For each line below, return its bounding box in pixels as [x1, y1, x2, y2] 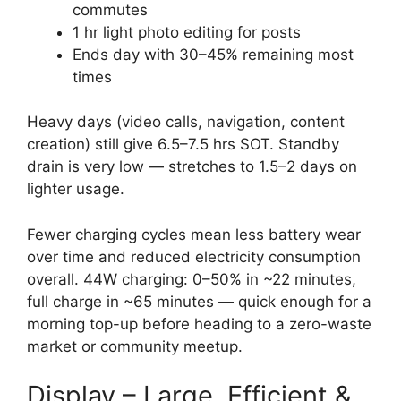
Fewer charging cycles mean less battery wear [27, 225, 361, 243]
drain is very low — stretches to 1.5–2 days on [27, 158, 357, 175]
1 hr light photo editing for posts [73, 22, 301, 41]
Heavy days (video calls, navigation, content [27, 113, 345, 131]
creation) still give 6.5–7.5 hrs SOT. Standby [27, 135, 339, 153]
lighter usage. [27, 180, 124, 198]
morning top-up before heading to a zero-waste [27, 314, 371, 333]
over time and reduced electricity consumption [27, 247, 361, 266]
